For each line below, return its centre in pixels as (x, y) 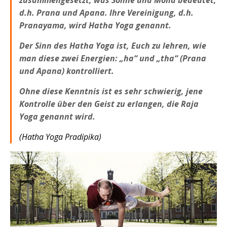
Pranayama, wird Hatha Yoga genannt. (95, 25)
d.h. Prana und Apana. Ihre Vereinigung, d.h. (106, 12)
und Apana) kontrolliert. (67, 71)
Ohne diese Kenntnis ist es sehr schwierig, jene (111, 91)
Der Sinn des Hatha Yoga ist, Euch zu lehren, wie (113, 45)
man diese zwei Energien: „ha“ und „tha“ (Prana (113, 58)
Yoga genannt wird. (57, 116)
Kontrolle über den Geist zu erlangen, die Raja (109, 104)
